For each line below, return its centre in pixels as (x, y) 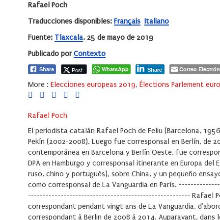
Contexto (90, 54)
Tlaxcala (69, 38)
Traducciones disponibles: (71, 21)
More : (38, 85)
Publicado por (51, 54)
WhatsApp (115, 69)
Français (127, 21)
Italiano (157, 21)
